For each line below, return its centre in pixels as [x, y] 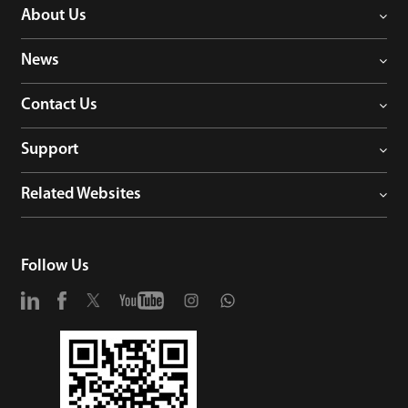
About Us [54, 15]
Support [50, 149]
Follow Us [56, 266]
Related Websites [82, 194]
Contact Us [60, 105]
